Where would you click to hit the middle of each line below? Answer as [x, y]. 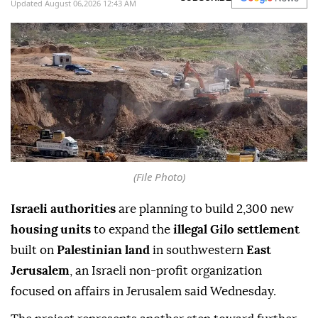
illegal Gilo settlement [236, 230]
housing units [51, 230]
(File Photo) [159, 177]
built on [34, 251]
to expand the [132, 230]
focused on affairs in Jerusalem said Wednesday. [143, 292]
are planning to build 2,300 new [205, 209]
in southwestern [198, 251]
